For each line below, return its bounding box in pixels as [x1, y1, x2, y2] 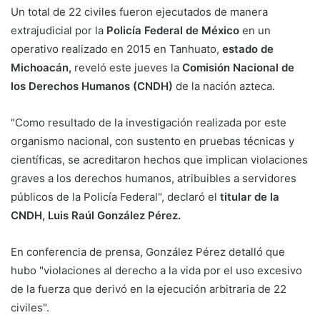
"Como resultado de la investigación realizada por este [11, 116, 286, 130]
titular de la [220, 190, 279, 204]
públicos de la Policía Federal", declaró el [11, 190, 220, 204]
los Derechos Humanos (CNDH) [11, 79, 173, 94]
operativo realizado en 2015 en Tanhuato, [11, 42, 222, 56]
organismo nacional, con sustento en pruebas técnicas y [11, 134, 294, 149]
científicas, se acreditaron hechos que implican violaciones [11, 153, 308, 167]
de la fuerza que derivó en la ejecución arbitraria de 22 [11, 282, 286, 296]
